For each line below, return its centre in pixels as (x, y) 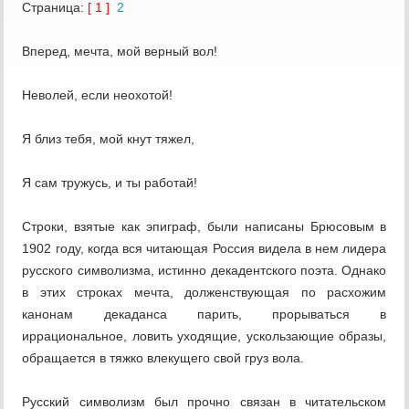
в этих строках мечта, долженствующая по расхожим (204, 293)
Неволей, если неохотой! (98, 95)
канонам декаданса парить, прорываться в (204, 315)
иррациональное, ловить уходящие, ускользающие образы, (204, 336)
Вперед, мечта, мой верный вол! (120, 52)
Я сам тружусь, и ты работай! (110, 183)
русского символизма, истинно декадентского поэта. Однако (204, 271)
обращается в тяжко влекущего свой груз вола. (163, 358)
